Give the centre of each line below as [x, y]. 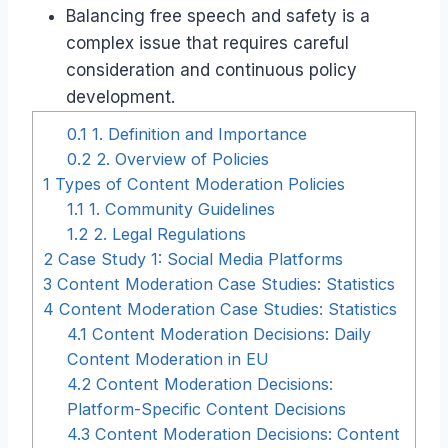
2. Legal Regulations [167, 233]
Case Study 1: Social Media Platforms [198, 258]
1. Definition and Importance [197, 133]
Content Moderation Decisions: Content [245, 433]
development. [120, 96]
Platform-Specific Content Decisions [207, 408]
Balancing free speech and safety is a [218, 15]
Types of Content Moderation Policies [197, 183]
